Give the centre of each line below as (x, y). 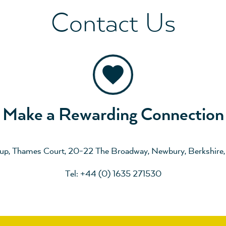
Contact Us (113, 24)
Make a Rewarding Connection (113, 115)
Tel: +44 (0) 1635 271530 (113, 174)
